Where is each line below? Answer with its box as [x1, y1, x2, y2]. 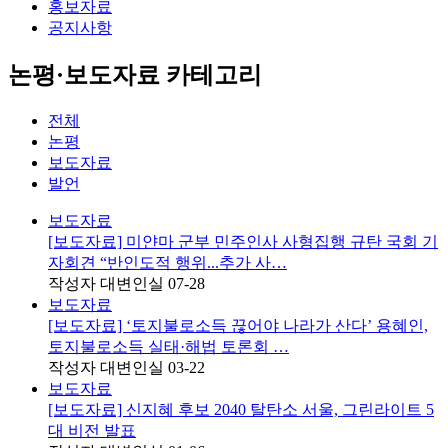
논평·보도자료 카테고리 [8, 61, 262, 88]
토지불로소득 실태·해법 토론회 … [48, 337, 289, 355]
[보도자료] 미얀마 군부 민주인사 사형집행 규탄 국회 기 [48, 232, 438, 250]
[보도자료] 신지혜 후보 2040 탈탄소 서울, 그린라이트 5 [48, 400, 434, 418]
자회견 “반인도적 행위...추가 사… [48, 253, 287, 271]
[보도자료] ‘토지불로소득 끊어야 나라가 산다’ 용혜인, [48, 316, 428, 334]
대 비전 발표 [48, 421, 136, 439]
